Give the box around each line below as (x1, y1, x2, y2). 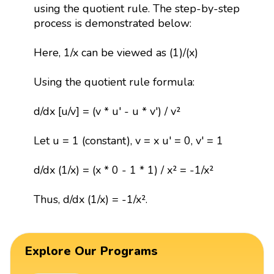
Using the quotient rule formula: (33, 74, 194, 89)
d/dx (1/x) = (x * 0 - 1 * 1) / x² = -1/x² (33, 162, 213, 177)
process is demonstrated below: (33, 15, 191, 31)
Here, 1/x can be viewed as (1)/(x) (33, 45, 198, 60)
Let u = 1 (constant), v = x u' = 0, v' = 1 (33, 133, 223, 148)
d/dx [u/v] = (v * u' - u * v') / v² (33, 103, 180, 119)
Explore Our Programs (25, 242, 158, 259)
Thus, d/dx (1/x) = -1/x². (33, 191, 147, 207)
